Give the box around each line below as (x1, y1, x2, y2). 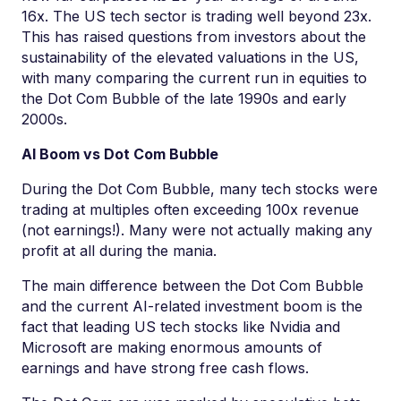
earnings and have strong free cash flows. (21, 359, 313, 377)
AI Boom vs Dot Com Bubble (21, 145, 218, 163)
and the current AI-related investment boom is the (21, 297, 363, 315)
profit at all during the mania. (21, 242, 221, 260)
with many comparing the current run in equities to (21, 69, 367, 87)
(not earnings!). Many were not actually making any (21, 221, 372, 239)
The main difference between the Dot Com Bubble (21, 277, 363, 294)
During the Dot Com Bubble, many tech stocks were (21, 180, 378, 198)
